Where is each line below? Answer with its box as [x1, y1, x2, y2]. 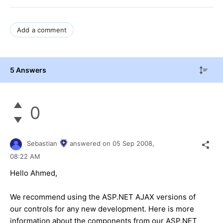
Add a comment [17, 25, 67, 34]
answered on [70, 139, 112, 148]
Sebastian [27, 139, 57, 148]
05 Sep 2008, [112, 139, 156, 148]
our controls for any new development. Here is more [10, 204, 194, 214]
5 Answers [10, 65, 46, 74]
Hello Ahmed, [10, 168, 57, 178]
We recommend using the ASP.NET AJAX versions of [10, 192, 196, 202]
